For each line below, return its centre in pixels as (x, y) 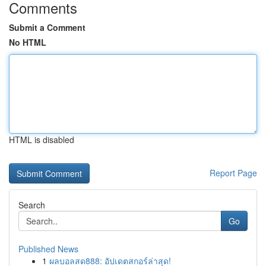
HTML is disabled (42, 140)
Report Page (233, 173)
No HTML (28, 42)
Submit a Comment (47, 27)
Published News (48, 249)
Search (32, 205)
